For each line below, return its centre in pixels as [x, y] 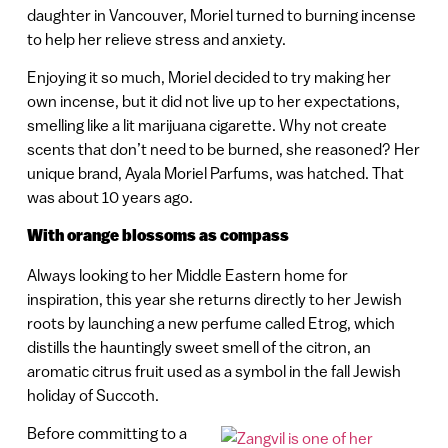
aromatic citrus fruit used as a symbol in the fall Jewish [213, 370]
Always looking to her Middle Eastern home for [187, 274]
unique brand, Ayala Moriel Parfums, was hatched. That [215, 173]
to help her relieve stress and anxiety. [156, 38]
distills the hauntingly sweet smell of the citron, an [198, 346]
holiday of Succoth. [92, 394]
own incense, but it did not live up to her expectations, [213, 101]
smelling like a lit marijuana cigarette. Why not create [206, 125]
